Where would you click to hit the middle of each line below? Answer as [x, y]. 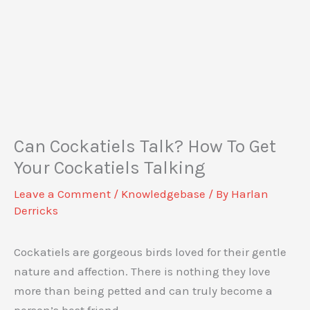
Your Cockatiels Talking [110, 168]
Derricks [36, 211]
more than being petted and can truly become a [143, 291]
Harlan [250, 194]
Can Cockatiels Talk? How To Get [145, 147]
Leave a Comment [62, 194]
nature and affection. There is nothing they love [142, 272]
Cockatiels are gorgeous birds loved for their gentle [150, 252]
